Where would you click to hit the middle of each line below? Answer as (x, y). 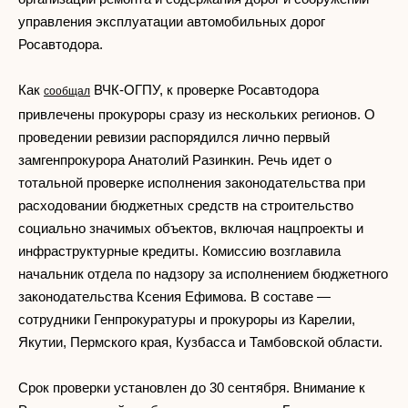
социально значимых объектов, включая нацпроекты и (191, 228)
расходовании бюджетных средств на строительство (186, 205)
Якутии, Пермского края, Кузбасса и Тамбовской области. (200, 342)
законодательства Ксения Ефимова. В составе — (174, 296)
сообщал (67, 91)
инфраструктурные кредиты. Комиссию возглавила (179, 251)
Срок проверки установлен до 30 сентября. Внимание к (192, 388)
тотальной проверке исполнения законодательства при (192, 183)
